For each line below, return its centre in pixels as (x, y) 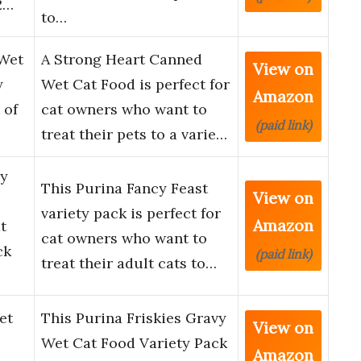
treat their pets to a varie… (134, 135)
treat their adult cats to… (129, 263)
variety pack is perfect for (131, 214)
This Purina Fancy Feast (124, 189)
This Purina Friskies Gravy (134, 318)
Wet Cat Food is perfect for (135, 85)
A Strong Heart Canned (122, 60)
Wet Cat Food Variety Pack (134, 343)
